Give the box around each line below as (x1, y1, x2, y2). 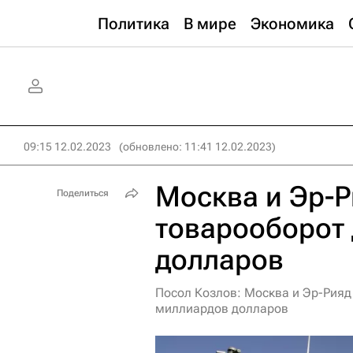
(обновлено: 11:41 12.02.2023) (119, 140, 276, 153)
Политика (98, 14, 169, 33)
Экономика (251, 14, 334, 33)
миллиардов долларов (155, 301, 288, 316)
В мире (184, 14, 236, 33)
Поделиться (57, 188, 109, 199)
